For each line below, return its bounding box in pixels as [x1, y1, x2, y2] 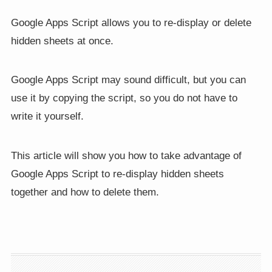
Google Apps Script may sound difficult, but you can [10, 74, 246, 86]
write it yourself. [10, 110, 84, 123]
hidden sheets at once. [10, 35, 114, 47]
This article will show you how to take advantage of [10, 149, 242, 161]
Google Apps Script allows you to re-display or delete [10, 17, 251, 29]
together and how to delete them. [10, 186, 159, 198]
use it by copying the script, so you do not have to [10, 92, 237, 104]
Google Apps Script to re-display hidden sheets [10, 168, 224, 180]
